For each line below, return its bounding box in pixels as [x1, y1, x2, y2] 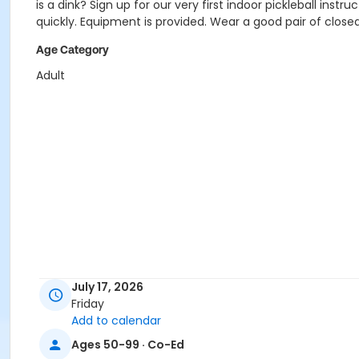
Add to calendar [71, 313, 161, 329]
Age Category [36, 43, 109, 56]
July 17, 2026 [71, 279, 143, 296]
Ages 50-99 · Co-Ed [71, 336, 184, 353]
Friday [71, 296, 104, 313]
